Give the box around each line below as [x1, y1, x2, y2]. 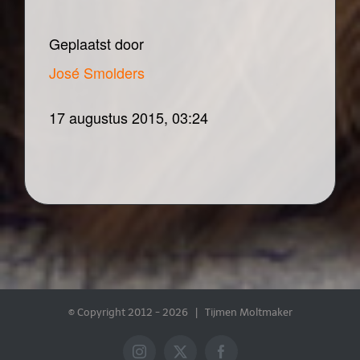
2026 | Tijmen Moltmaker [162, 306, 292, 318]
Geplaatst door [49, 33, 144, 54]
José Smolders [49, 62, 145, 83]
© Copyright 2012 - [67, 306, 162, 318]
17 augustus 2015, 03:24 [49, 107, 208, 128]
